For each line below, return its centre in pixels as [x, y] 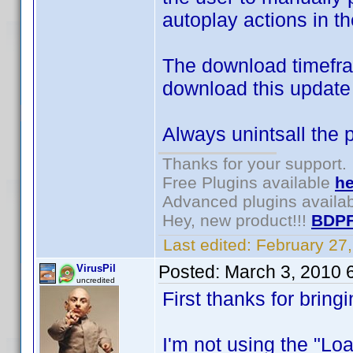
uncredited [96, 280]
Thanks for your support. [255, 163]
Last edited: [207, 245]
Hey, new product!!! [237, 220]
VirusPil [96, 268]
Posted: [191, 272]
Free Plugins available [249, 182]
